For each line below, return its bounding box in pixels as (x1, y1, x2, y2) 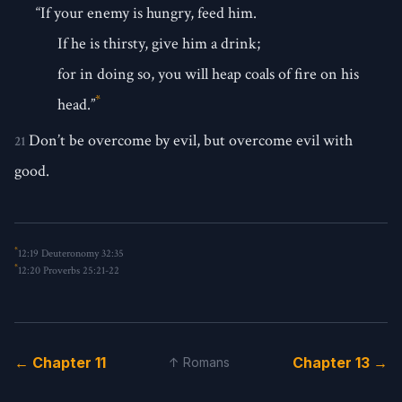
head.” (57, 93, 95, 115)
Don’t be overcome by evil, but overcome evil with (29, 130, 353, 152)
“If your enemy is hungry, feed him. (36, 2, 257, 23)
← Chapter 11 (14, 354, 106, 372)
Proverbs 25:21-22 (43, 264, 119, 278)
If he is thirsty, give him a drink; (57, 32, 260, 54)
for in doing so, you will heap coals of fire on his (57, 63, 359, 84)
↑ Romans (169, 354, 230, 371)
